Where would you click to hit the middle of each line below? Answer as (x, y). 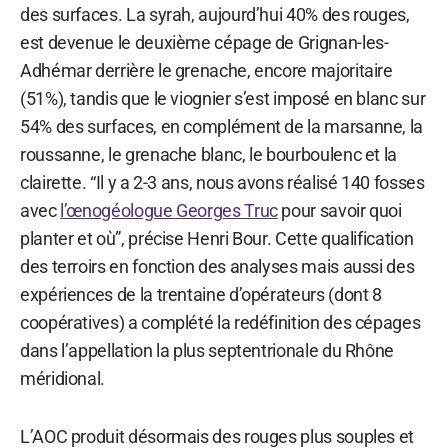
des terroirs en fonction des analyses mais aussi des (217, 266)
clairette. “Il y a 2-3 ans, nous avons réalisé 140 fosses (222, 182)
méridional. (63, 378)
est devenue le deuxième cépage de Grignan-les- (204, 42)
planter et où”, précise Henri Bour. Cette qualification (217, 238)
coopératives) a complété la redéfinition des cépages (220, 322)
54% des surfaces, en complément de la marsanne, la (222, 126)
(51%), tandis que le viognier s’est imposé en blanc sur (223, 98)
